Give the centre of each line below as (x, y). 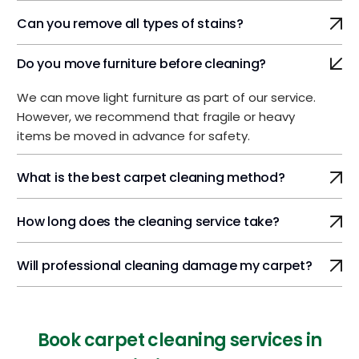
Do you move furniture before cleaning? (142, 63)
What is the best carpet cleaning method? (151, 177)
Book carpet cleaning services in (179, 340)
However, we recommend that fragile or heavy (156, 116)
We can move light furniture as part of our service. (167, 97)
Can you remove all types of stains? (130, 23)
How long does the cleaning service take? (148, 221)
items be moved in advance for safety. (134, 135)
